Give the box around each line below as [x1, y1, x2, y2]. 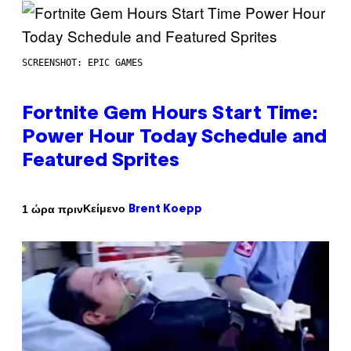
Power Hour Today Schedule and [22, 129, 327, 147]
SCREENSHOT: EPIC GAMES [22, 57, 143, 69]
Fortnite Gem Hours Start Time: [22, 106, 318, 124]
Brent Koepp [128, 204, 202, 215]
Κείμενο [83, 202, 128, 215]
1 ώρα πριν [22, 202, 83, 215]
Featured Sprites [22, 153, 179, 171]
